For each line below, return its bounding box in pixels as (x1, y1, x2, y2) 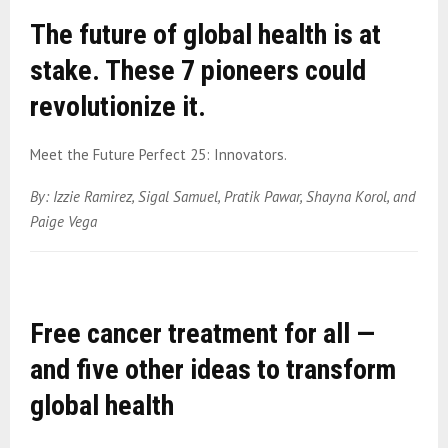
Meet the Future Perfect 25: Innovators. (30, 144, 287, 164)
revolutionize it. (30, 89, 206, 123)
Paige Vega (30, 211, 97, 231)
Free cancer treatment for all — (30, 317, 375, 351)
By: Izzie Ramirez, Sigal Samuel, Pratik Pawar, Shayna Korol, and (30, 186, 416, 206)
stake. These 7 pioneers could (30, 53, 366, 87)
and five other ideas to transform (30, 353, 396, 387)
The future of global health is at (30, 17, 381, 51)
